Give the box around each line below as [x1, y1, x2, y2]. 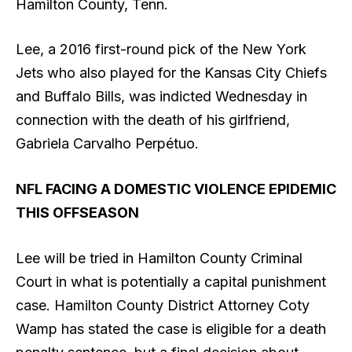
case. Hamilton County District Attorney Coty [16, 296, 310, 313]
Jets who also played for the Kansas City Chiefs [16, 64, 327, 82]
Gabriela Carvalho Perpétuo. [16, 135, 199, 152]
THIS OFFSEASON [16, 204, 139, 222]
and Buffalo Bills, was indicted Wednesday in [16, 88, 307, 105]
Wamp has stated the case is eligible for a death [16, 320, 326, 337]
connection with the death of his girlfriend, [16, 112, 290, 129]
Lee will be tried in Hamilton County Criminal [16, 249, 302, 266]
